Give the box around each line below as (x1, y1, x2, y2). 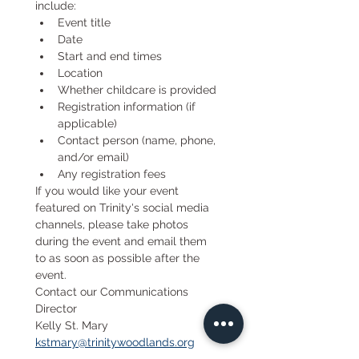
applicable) (58, 117, 117, 130)
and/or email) (58, 151, 129, 163)
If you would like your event (35, 184, 179, 197)
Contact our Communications (35, 285, 188, 298)
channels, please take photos (35, 218, 188, 231)
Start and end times (58, 50, 162, 63)
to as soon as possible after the (35, 252, 200, 264)
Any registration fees (58, 167, 166, 180)
